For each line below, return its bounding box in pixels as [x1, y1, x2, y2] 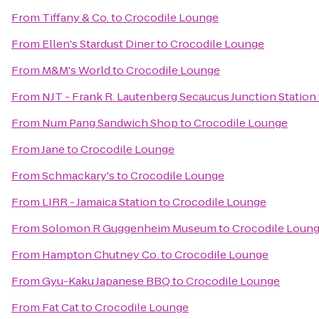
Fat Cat [42, 300, 79, 315]
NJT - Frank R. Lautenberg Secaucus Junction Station [42, 89, 316, 104]
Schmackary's [42, 168, 115, 183]
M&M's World [42, 63, 110, 78]
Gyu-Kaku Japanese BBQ [42, 273, 170, 288]
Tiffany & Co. [42, 10, 109, 25]
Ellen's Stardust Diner [42, 36, 155, 51]
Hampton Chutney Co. [42, 247, 159, 262]
